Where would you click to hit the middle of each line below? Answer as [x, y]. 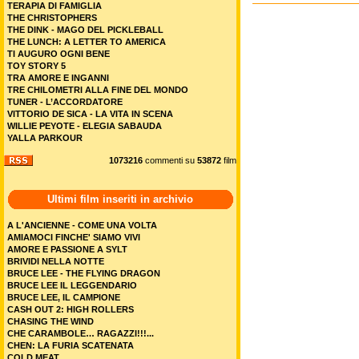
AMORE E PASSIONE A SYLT [67, 249]
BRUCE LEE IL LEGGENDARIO [72, 285]
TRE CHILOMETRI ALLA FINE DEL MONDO [98, 90]
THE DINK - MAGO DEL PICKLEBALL [85, 30]
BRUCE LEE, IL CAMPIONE [64, 297]
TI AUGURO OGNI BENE [58, 54]
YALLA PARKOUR [45, 138]
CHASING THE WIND [50, 321]
